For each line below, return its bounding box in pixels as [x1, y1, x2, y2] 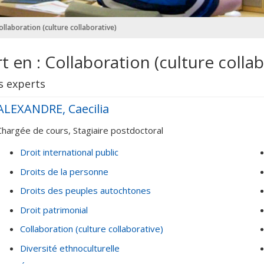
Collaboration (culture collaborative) [20, 223, 163, 235]
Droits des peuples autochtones [20, 184, 151, 196]
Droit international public [20, 146, 118, 158]
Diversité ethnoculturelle [20, 242, 120, 254]
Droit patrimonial [20, 203, 88, 216]
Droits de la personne [20, 165, 108, 177]
